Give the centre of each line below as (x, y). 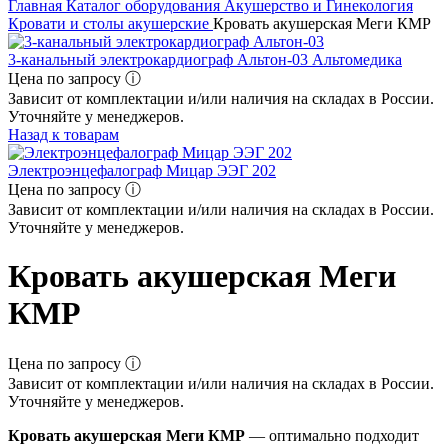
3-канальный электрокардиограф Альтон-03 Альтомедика (205, 59)
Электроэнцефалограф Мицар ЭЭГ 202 (142, 170)
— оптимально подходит (332, 435)
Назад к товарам (63, 134)
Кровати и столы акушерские (110, 23)
